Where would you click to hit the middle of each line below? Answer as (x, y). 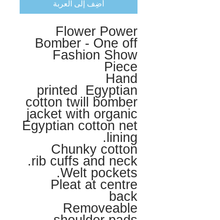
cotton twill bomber (82, 102)
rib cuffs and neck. (84, 161)
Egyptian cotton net (80, 126)
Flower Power (96, 31)
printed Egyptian (87, 90)
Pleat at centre (94, 185)
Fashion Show (95, 55)
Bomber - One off (86, 43)
